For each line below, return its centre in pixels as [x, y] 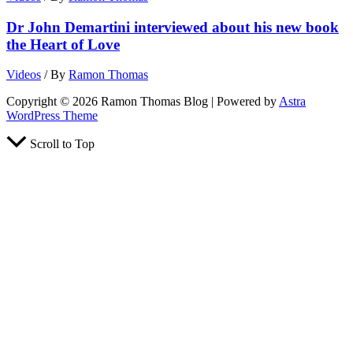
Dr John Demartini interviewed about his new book [173, 27]
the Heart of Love [63, 44]
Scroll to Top [62, 144]
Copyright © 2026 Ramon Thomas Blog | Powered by [143, 102]
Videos [24, 75]
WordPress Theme [52, 116]
